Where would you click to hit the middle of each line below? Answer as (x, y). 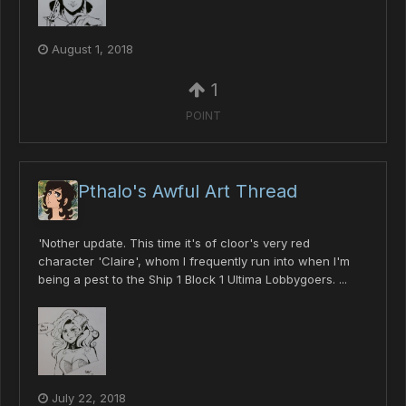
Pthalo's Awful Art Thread (188, 192)
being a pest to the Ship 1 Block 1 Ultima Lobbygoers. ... (193, 280)
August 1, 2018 (92, 49)
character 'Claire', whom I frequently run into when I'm (194, 261)
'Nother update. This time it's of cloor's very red (174, 243)
